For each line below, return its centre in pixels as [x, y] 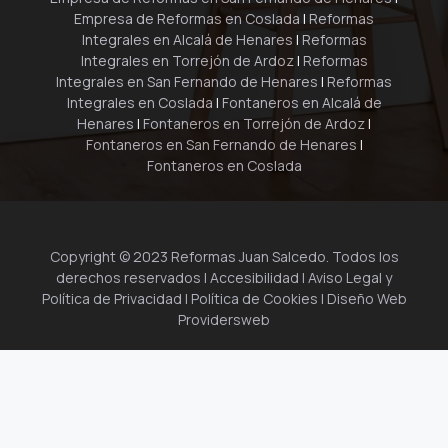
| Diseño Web [362, 299]
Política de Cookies [254, 299]
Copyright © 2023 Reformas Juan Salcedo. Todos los [224, 257]
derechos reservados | [133, 278]
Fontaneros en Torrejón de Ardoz [254, 124]
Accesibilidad [254, 278]
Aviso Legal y [350, 278]
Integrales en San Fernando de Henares [187, 82]
